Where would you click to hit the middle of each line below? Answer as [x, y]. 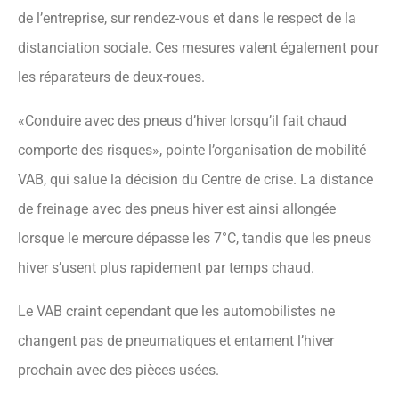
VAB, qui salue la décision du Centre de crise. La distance [195, 180]
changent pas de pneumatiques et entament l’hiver [176, 341]
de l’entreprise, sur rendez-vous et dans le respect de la [187, 19]
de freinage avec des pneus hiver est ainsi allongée [177, 209]
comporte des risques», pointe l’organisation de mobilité [192, 151]
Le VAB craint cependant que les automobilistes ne [176, 312]
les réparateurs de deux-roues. [111, 77]
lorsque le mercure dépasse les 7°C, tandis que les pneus [195, 239]
